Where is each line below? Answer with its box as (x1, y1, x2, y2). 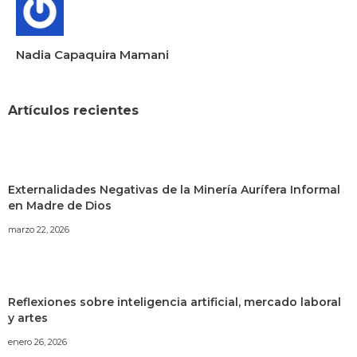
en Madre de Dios (8, 198, 112, 213)
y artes (8, 310, 48, 325)
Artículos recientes (8, 102, 139, 118)
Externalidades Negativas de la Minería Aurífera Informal (8, 182, 340, 197)
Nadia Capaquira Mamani (16, 46, 169, 62)
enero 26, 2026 (8, 335, 67, 347)
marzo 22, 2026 (8, 223, 69, 235)
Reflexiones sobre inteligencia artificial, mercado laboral (8, 294, 341, 309)
